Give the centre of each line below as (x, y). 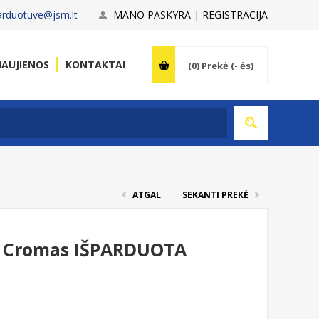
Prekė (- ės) (228, 66)
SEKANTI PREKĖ (215, 195)
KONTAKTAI (95, 64)
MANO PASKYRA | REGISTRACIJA (190, 15)
